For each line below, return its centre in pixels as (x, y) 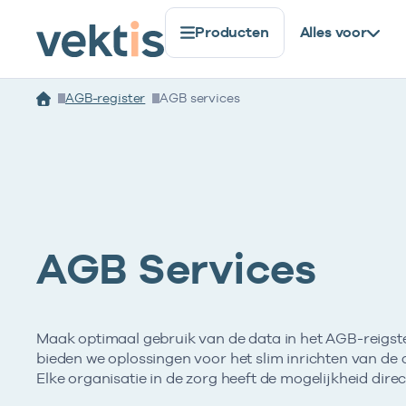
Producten (232, 32)
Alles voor (333, 32)
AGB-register (106, 98)
